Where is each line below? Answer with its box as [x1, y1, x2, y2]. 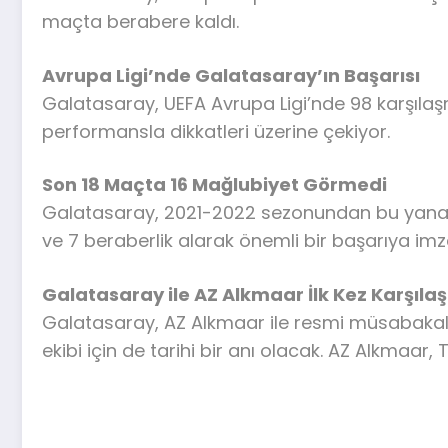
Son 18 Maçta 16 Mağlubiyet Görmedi [42, 172, 387, 198]
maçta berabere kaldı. [42, 9, 239, 35]
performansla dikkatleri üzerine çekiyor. [42, 118, 390, 144]
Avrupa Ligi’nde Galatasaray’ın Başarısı [42, 62, 420, 88]
